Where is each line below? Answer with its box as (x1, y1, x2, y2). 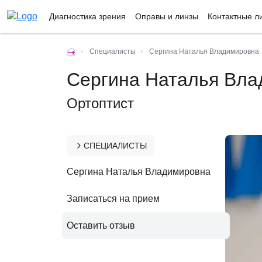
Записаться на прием (67, 194, 160, 204)
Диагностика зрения (49, 12, 126, 21)
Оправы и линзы (135, 12, 198, 21)
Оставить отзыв (67, 220, 135, 230)
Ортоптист (67, 95, 134, 111)
